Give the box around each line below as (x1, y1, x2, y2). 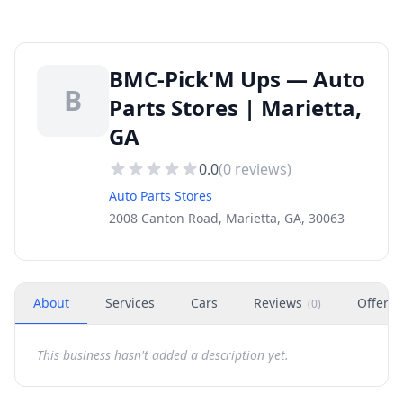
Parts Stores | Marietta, (109, 93, 362, 122)
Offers (357, 294, 395, 311)
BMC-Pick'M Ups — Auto (109, 64, 365, 94)
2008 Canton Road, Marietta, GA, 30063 (109, 210, 345, 227)
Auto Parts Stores (109, 187, 212, 204)
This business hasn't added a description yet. (37, 346, 289, 363)
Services (105, 294, 155, 311)
